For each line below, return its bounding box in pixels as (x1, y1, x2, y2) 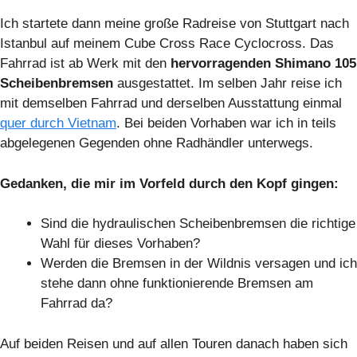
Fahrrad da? (41, 296, 112, 312)
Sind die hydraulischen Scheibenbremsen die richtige (41, 216, 355, 232)
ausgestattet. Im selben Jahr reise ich (117, 76, 342, 92)
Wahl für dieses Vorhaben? (41, 236, 200, 252)
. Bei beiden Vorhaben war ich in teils (116, 116, 336, 131)
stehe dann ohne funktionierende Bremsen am (41, 276, 313, 292)
